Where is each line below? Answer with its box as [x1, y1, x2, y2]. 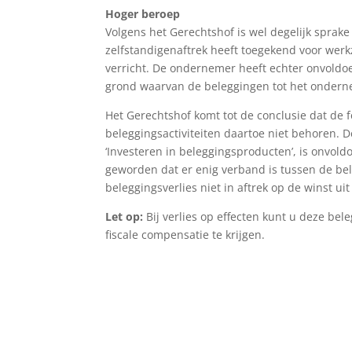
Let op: [105, 208, 144, 224]
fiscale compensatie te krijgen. [105, 226, 272, 242]
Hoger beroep [105, 5, 181, 21]
